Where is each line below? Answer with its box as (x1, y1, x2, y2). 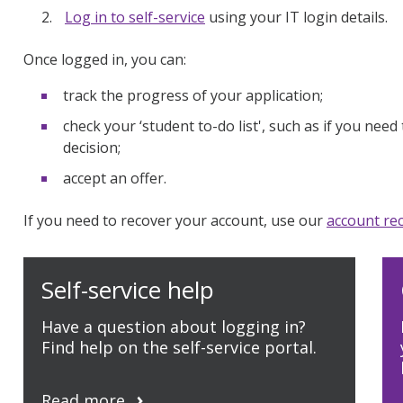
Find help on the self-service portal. (41, 336, 317, 358)
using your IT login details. (205, 6, 388, 27)
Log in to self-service (65, 6, 205, 27)
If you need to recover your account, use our (23, 210, 327, 230)
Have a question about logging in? (41, 315, 306, 337)
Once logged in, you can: (23, 49, 186, 69)
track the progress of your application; (63, 85, 323, 105)
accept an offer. (63, 167, 166, 188)
